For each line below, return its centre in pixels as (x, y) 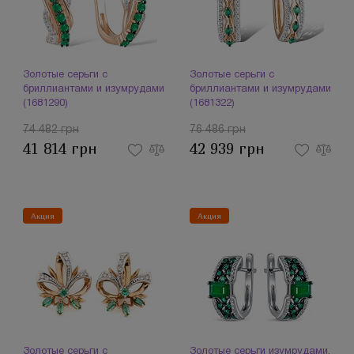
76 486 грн (218, 130)
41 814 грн (60, 149)
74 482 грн (51, 130)
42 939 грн (227, 149)
